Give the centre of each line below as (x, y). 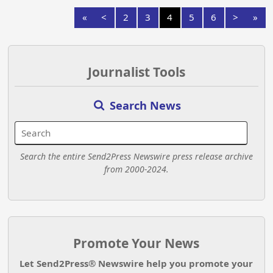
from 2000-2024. (136, 169)
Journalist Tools (136, 72)
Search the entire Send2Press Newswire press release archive (136, 156)
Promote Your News (136, 243)
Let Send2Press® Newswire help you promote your (136, 264)
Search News (144, 105)
